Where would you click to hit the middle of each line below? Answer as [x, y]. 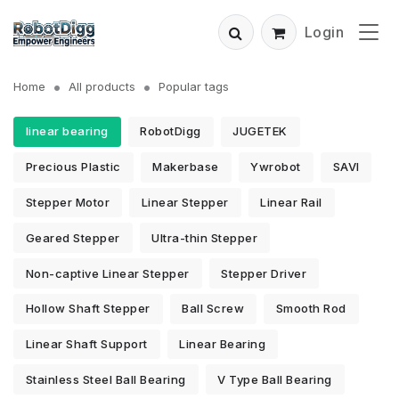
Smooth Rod [311, 309]
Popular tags [194, 86]
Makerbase [186, 167]
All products [102, 86]
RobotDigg [171, 131]
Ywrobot [276, 167]
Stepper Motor [68, 202]
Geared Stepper [73, 237]
